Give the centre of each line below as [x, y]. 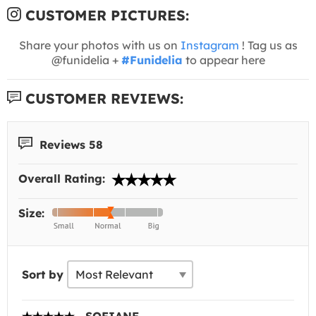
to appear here [224, 60]
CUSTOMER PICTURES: [105, 15]
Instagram [209, 45]
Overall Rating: [63, 179]
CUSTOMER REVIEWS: [102, 98]
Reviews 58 [69, 144]
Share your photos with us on [99, 45]
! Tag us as [268, 45]
